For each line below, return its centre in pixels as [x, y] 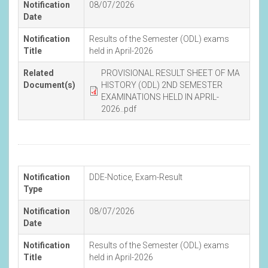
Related [39, 73]
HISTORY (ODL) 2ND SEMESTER [162, 85]
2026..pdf [119, 109]
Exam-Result [159, 177]
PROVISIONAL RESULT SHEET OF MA [170, 73]
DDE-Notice [110, 177]
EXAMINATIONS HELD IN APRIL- [160, 97]
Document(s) [49, 85]
